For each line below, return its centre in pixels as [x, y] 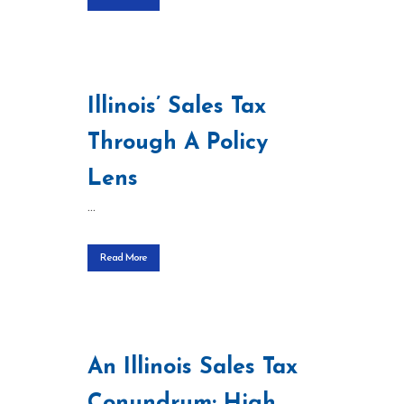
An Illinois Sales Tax [193, 367]
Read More [124, 258]
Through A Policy [178, 143]
